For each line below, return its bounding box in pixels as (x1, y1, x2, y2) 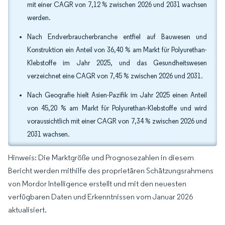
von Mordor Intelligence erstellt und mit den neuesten (8, 179, 186, 188)
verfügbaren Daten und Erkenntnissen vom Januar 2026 (8, 192, 193, 201)
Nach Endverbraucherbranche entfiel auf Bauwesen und (27, 33, 207, 41)
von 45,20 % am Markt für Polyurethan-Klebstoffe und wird (27, 104, 207, 113)
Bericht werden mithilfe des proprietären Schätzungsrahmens (8, 166, 213, 175)
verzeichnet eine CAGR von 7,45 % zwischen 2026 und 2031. (27, 72, 203, 80)
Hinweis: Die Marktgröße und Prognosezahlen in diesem (8, 153, 194, 162)
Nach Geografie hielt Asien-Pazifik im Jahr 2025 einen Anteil (27, 91, 207, 99)
